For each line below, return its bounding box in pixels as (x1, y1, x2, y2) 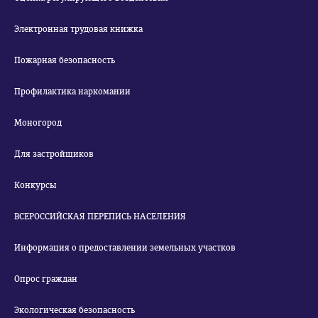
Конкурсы (14, 180, 57, 190)
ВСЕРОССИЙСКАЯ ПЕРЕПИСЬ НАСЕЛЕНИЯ (14, 212, 186, 221)
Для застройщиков (14, 149, 94, 159)
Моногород (14, 118, 62, 128)
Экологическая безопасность (14, 305, 135, 315)
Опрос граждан (14, 274, 77, 284)
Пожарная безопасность (14, 55, 115, 65)
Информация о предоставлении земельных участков (14, 243, 236, 253)
